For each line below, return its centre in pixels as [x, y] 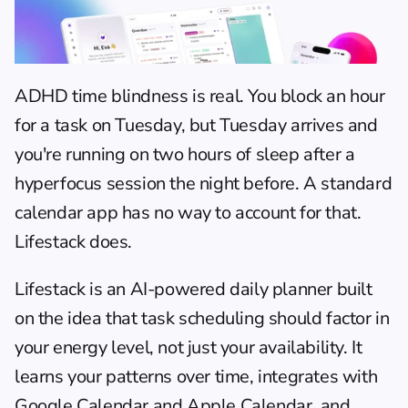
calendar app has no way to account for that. [188, 212]
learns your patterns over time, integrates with [196, 376]
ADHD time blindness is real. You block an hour [200, 96]
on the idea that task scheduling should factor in [202, 318]
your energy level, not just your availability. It [189, 347]
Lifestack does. [73, 241]
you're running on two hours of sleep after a [185, 154]
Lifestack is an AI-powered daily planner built [194, 289]
